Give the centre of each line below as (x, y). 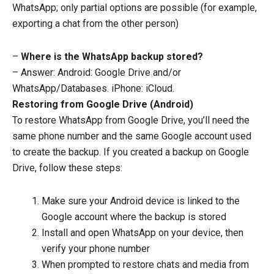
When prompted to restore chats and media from (145, 265)
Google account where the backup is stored (134, 217)
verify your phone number (96, 249)
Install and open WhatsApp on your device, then (143, 233)
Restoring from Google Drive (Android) (103, 105)
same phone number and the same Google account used (132, 136)
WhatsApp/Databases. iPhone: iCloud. (93, 89)
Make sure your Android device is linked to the (141, 201)
